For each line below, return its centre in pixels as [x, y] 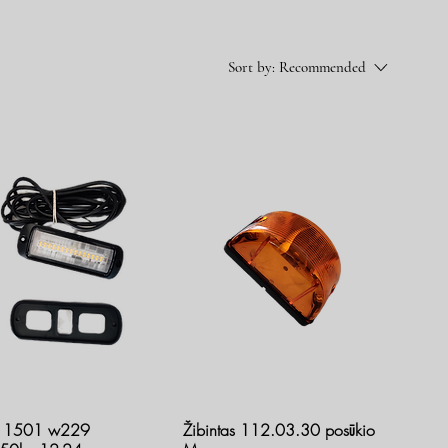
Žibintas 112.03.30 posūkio [279, 429]
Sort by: [251, 66]
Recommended [322, 66]
